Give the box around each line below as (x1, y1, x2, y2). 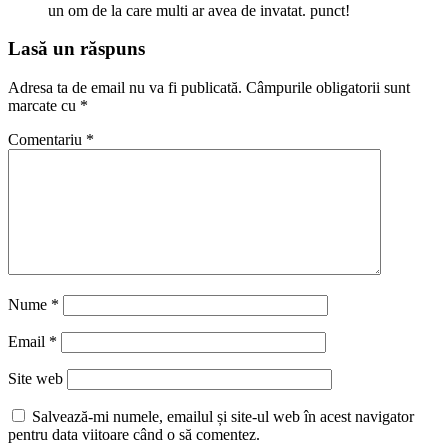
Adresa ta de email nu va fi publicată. (8, 78, 242, 96)
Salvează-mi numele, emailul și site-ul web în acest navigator (32, 407, 414, 425)
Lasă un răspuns (8, 38, 145, 60)
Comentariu (8, 130, 86, 148)
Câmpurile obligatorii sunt (246, 78, 410, 96)
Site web (8, 369, 63, 387)
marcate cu (8, 96, 80, 114)
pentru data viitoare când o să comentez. (8, 425, 260, 443)
